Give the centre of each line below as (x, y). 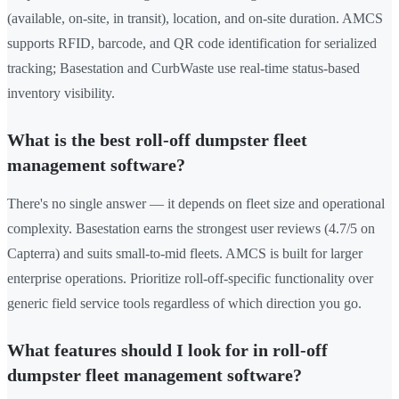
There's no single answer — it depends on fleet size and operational (196, 204)
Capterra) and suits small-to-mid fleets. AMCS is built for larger (185, 254)
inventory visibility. (61, 94)
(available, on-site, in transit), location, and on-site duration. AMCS (195, 19)
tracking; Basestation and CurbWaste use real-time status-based (183, 69)
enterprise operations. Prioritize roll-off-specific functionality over (190, 279)
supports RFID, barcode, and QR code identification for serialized (192, 44)
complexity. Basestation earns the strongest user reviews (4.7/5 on (191, 229)
